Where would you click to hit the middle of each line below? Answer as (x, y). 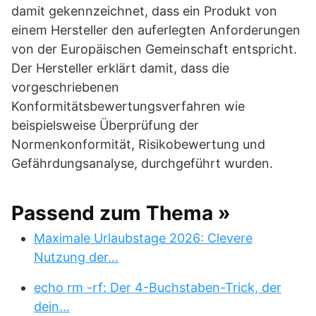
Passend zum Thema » (121, 213)
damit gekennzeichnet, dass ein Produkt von (144, 11)
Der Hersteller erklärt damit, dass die (120, 68)
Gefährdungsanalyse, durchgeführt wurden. (142, 163)
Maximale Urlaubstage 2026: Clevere (143, 238)
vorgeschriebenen (65, 87)
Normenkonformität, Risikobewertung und (138, 144)
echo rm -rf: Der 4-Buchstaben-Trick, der (158, 287)
